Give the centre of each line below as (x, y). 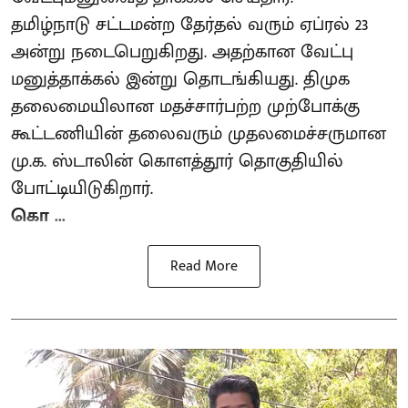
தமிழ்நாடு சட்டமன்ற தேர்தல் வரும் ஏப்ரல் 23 (189, 25)
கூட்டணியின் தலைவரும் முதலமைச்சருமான (199, 134)
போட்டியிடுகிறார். (82, 189)
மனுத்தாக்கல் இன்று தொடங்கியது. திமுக (180, 79)
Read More (204, 266)
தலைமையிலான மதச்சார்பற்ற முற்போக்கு (185, 107)
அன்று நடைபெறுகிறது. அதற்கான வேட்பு (182, 52)
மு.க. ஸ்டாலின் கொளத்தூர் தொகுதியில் (177, 161)
